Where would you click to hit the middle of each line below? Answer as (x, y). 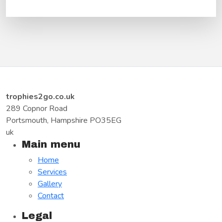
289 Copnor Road (37, 109)
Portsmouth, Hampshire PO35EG (64, 120)
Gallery (50, 184)
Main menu (51, 144)
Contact (51, 196)
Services (52, 172)
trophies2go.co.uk (40, 97)
